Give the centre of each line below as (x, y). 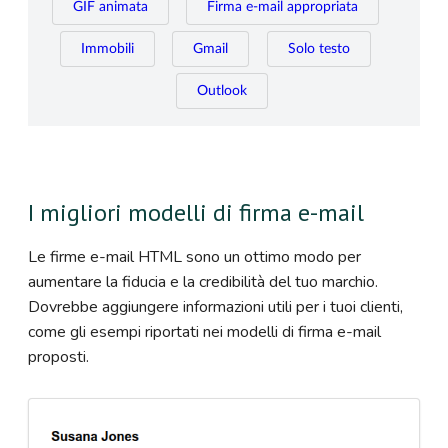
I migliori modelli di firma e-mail (196, 212)
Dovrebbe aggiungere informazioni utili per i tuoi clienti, (215, 306)
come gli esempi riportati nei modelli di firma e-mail (204, 331)
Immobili (107, 49)
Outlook (222, 91)
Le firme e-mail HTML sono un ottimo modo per (194, 256)
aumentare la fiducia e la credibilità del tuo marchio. (203, 281)
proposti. (58, 356)
